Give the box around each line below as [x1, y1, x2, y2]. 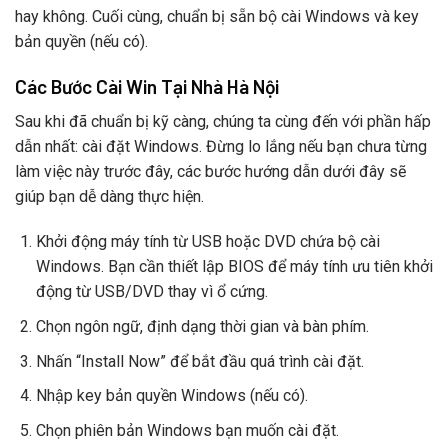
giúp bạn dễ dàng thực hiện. [15, 186, 204, 206]
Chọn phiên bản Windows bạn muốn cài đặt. [35, 420, 339, 440]
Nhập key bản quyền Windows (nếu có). [35, 386, 308, 406]
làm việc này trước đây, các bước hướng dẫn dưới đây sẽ [15, 161, 406, 181]
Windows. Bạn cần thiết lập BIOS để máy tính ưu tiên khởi [35, 257, 433, 277]
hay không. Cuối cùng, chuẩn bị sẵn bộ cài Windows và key [15, 7, 419, 27]
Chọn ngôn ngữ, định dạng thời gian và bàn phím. [35, 316, 369, 336]
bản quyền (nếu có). [15, 32, 148, 52]
